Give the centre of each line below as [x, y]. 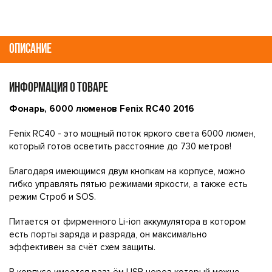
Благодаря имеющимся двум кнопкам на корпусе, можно [127, 171]
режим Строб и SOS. [53, 197]
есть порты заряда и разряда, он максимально [108, 234]
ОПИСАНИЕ [30, 49]
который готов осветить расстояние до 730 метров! [120, 146]
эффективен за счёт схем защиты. [82, 247]
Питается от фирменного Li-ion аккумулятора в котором [127, 222]
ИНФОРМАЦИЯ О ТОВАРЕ [59, 88]
